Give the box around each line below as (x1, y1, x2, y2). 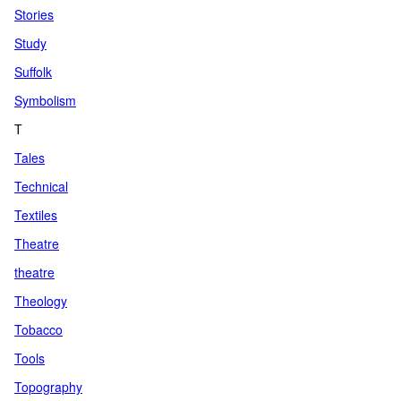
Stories (14, 5, 54, 23)
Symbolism (14, 91, 76, 109)
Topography (14, 378, 82, 396)
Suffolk (14, 63, 52, 81)
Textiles (14, 206, 57, 224)
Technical (14, 177, 68, 195)
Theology (14, 292, 67, 310)
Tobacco (14, 320, 63, 338)
